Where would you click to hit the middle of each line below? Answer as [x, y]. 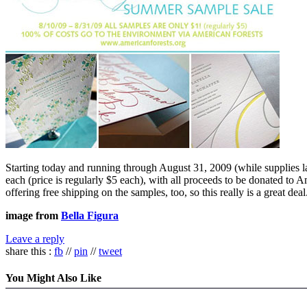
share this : [30, 251]
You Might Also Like [53, 278]
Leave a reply [35, 238]
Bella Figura [90, 215]
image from [33, 215]
